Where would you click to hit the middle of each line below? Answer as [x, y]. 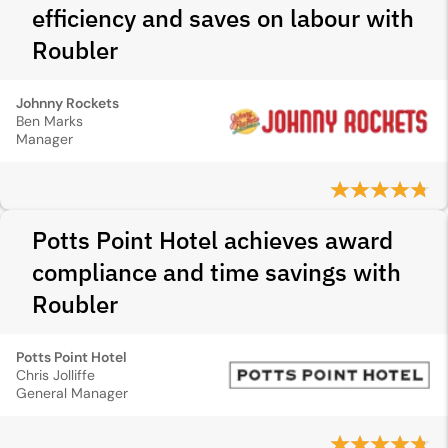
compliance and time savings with [216, 272]
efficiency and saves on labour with [223, 18]
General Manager [72, 393]
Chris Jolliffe [55, 375]
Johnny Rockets [67, 103]
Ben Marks [49, 121]
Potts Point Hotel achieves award [212, 240]
